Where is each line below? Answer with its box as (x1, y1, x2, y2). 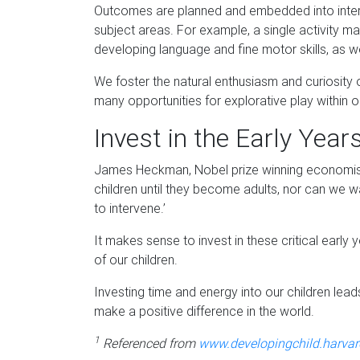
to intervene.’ (94, 199, 166, 216)
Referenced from (100, 334, 198, 351)
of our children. (94, 251, 178, 268)
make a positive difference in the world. (94, 302, 314, 319)
